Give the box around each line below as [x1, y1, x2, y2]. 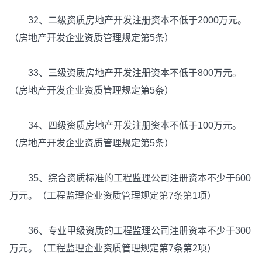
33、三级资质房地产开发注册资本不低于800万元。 [9, 68, 242, 78]
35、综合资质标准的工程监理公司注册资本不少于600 [9, 173, 251, 184]
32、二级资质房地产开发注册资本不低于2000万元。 [9, 15, 247, 26]
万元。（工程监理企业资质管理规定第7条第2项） [9, 243, 216, 254]
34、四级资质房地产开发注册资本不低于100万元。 [9, 120, 242, 131]
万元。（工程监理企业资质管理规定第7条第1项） [9, 191, 216, 201]
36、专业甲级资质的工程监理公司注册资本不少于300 [9, 226, 251, 236]
